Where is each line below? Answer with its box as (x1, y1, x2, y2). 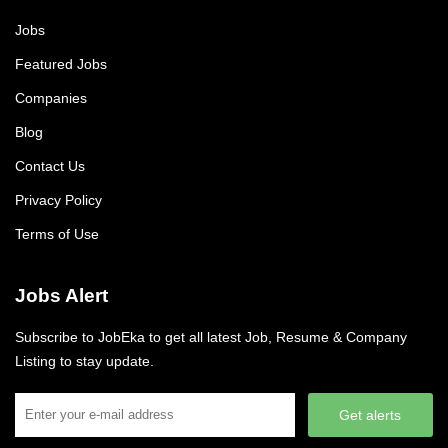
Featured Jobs (15, 56, 107, 72)
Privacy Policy (15, 192, 102, 208)
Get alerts (339, 407, 402, 423)
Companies (15, 90, 87, 106)
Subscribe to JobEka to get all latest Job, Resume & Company (15, 329, 407, 345)
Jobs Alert (15, 285, 108, 306)
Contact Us (15, 158, 85, 174)
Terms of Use (15, 226, 99, 242)
